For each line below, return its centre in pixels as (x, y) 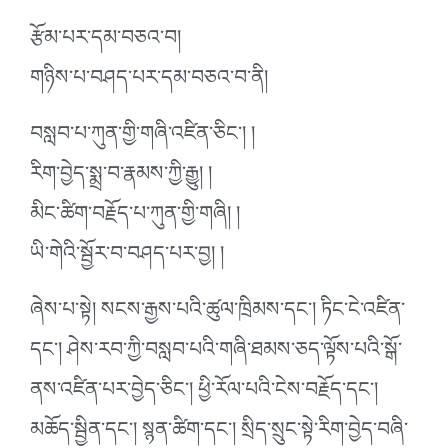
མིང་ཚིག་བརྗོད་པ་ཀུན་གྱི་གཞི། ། (135, 218)
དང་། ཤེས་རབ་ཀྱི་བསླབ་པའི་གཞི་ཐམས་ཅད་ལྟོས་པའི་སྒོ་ (216, 354)
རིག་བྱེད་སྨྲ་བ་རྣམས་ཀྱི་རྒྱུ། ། (121, 178)
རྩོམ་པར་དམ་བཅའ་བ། (105, 42)
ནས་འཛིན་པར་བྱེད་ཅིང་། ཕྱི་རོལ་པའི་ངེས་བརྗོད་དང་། (204, 394)
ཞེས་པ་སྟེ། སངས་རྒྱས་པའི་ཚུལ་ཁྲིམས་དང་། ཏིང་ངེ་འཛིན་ (217, 314)
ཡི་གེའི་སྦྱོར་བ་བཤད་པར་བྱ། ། (127, 258)
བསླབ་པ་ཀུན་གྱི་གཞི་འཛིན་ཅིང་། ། (142, 138)
